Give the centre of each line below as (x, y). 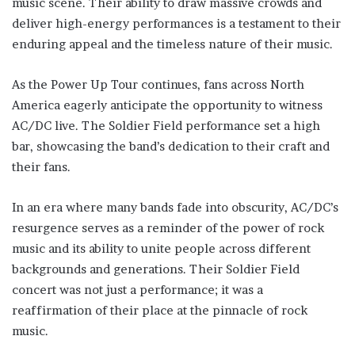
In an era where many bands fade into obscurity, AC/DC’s (175, 208)
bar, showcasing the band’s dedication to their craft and (171, 147)
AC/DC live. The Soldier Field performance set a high (166, 126)
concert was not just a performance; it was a (137, 290)
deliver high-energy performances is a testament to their (176, 24)
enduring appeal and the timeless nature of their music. (172, 44)
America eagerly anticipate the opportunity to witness (167, 105)
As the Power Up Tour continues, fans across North (158, 85)
